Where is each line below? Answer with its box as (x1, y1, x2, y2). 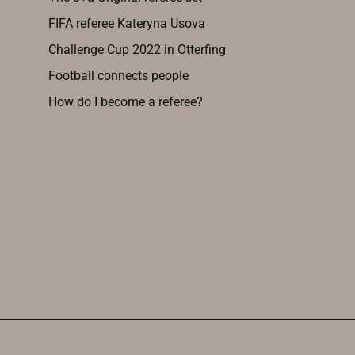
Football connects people (48, 67, 189, 83)
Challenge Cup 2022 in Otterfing (48, 41, 226, 57)
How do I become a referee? (48, 94, 203, 109)
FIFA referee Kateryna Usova (48, 15, 205, 31)
